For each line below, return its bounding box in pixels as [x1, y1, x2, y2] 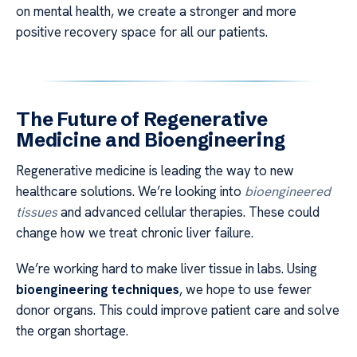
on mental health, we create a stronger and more [16, 2, 296, 21]
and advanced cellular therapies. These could [57, 203, 320, 222]
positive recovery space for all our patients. [16, 23, 268, 41]
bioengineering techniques [16, 280, 179, 298]
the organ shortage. [16, 321, 128, 339]
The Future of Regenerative [16, 108, 268, 131]
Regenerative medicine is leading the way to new [16, 162, 294, 180]
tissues [16, 203, 57, 222]
